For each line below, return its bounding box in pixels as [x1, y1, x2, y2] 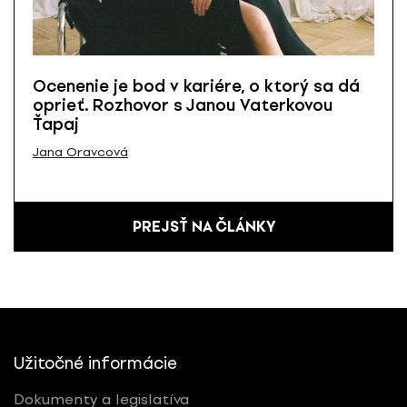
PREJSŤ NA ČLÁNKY [132, 217, 275, 235]
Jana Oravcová [33, 144, 128, 161]
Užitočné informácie [14, 352, 177, 373]
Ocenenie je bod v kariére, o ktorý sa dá [33, 76, 360, 97]
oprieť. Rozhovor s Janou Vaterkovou [33, 95, 333, 116]
